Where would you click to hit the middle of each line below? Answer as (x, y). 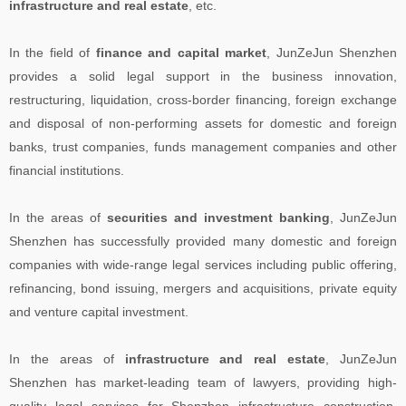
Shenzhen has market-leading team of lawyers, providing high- (203, 382)
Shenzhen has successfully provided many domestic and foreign (203, 241)
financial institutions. (67, 170)
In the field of (53, 52)
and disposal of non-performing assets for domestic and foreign (203, 123)
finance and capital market (181, 52)
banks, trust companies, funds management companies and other (203, 146)
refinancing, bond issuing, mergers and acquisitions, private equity (203, 288)
